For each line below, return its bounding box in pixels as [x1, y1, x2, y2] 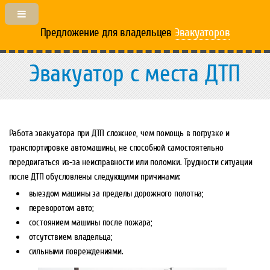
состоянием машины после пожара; [28, 217, 152, 228]
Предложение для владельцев [40, 26, 175, 39]
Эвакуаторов [174, 26, 230, 39]
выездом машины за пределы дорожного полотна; [28, 188, 203, 199]
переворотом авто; [28, 202, 93, 214]
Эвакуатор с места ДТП [29, 59, 241, 88]
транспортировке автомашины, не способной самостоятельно [8, 142, 224, 153]
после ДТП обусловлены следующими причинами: [8, 171, 181, 182]
